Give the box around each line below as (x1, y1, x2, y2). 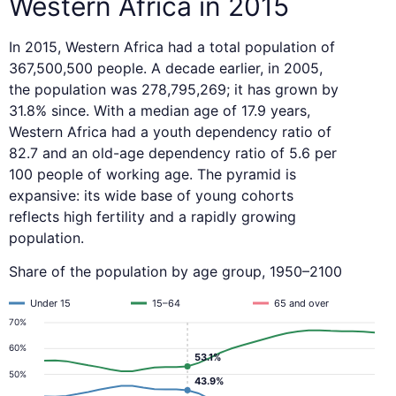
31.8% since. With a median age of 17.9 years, (9, 102, 310, 120)
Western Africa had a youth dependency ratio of (9, 123, 331, 141)
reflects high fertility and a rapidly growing (9, 208, 296, 226)
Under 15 (30, 297, 71, 310)
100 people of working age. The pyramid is (9, 165, 296, 184)
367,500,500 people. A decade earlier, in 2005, (9, 59, 323, 78)
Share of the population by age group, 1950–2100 (9, 263, 342, 281)
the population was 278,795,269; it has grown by (9, 80, 339, 99)
